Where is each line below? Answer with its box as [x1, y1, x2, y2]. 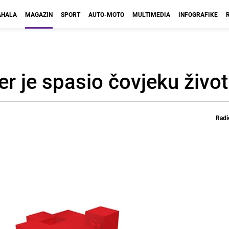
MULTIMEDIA [132, 10, 170, 18]
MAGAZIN [25, 10, 53, 18]
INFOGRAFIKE [178, 10, 218, 18]
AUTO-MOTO [88, 10, 124, 18]
